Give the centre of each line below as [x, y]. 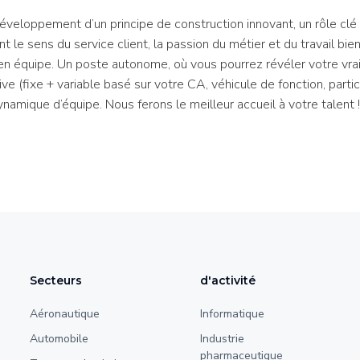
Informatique [232, 314]
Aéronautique [65, 314]
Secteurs [56, 280]
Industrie [222, 339]
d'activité [227, 280]
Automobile [59, 339]
